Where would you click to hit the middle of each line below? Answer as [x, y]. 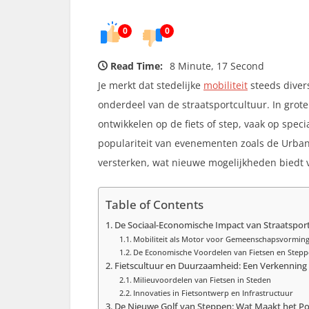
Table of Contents [154, 205]
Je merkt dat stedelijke [151, 86]
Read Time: [137, 66]
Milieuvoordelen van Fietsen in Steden [202, 280]
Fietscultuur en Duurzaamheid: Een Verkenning [210, 266]
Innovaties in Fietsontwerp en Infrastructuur [213, 293]
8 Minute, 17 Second [217, 66]
